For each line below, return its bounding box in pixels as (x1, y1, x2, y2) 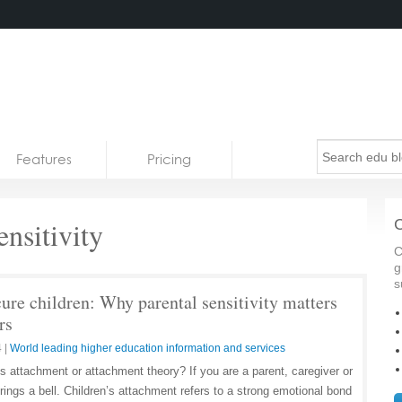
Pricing (147, 151, 191, 168)
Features (15, 151, 72, 168)
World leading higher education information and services (10, 342, 285, 354)
